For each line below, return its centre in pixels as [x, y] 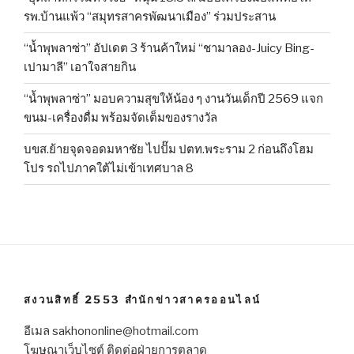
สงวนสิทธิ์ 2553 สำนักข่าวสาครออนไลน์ [143, 299]
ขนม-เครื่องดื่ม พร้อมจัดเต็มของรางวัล [121, 118]
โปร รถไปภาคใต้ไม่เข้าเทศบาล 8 [109, 169]
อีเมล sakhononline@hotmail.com [111, 331]
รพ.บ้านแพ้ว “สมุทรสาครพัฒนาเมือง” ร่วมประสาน [150, 17]
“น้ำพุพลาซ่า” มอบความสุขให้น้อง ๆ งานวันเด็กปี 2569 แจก [173, 99]
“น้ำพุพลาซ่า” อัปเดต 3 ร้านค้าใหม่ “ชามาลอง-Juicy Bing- [169, 49]
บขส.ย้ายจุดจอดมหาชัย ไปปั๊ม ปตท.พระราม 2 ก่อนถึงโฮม [169, 150]
